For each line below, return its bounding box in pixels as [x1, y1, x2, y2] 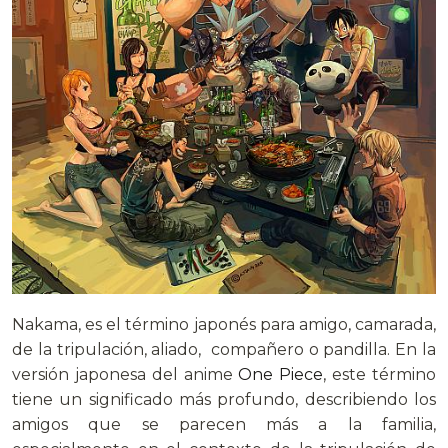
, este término [323, 365, 437, 385]
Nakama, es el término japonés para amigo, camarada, [12, 315, 436, 335]
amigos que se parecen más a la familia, [12, 415, 436, 435]
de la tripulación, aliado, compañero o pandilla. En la [12, 340, 436, 360]
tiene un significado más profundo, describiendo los [12, 390, 436, 410]
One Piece [238, 365, 324, 385]
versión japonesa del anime [12, 365, 239, 385]
